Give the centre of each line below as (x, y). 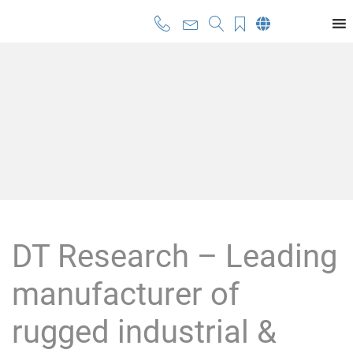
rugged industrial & (144, 332)
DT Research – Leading (175, 256)
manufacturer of (126, 294)
